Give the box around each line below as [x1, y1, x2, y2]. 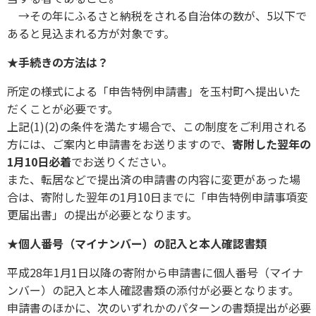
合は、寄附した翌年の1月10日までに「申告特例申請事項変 [7, 188, 308, 205]
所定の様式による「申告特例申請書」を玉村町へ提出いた [7, 82, 300, 99]
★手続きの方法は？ [7, 53, 109, 71]
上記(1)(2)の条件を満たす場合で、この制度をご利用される [7, 117, 307, 135]
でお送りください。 [71, 152, 173, 170]
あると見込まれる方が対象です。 [7, 24, 175, 42]
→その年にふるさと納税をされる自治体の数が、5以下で [7, 6, 307, 24]
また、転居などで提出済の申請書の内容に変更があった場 [7, 170, 300, 188]
